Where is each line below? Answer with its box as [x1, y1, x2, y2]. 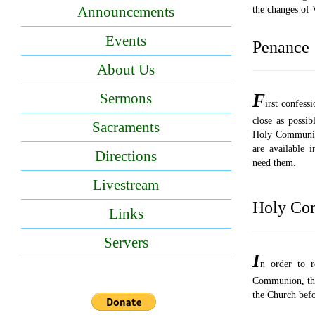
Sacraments [92, 119, 160, 136]
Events [105, 32, 147, 50]
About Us [97, 61, 155, 79]
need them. [252, 157, 296, 168]
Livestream [93, 176, 160, 194]
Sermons [100, 90, 153, 108]
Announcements [77, 4, 175, 21]
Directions [95, 148, 157, 165]
